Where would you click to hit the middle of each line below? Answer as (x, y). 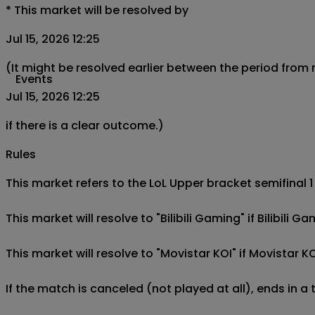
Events (34, 79)
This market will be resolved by (101, 11)
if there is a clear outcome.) (85, 126)
